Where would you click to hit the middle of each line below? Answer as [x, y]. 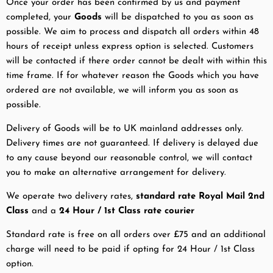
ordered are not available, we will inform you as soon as [122, 91]
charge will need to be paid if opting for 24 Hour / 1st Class [130, 250]
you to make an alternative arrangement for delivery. [116, 173]
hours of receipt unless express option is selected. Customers [130, 47]
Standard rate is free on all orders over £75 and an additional [136, 235]
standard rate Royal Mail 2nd [200, 197]
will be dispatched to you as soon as [178, 18]
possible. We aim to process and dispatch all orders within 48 [133, 32]
